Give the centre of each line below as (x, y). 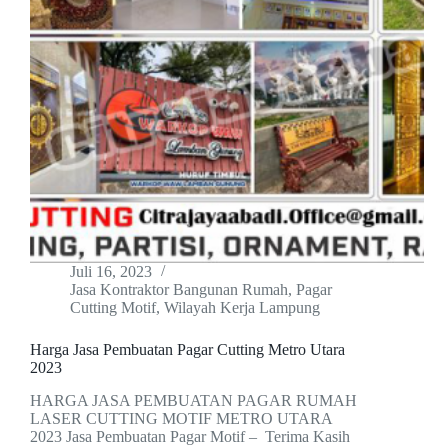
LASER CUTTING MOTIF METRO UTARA (181, 419)
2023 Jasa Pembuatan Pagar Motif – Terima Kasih (190, 437)
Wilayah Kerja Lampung (242, 308)
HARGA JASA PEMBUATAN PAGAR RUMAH (193, 401)
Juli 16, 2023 (111, 272)
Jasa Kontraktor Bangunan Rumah (179, 290)
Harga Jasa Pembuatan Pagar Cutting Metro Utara (187, 350)
